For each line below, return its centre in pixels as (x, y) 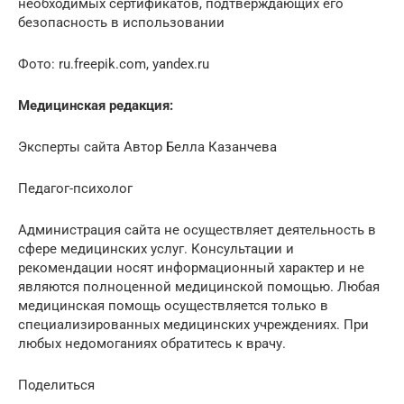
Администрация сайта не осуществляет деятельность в (197, 230)
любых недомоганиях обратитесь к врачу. (152, 344)
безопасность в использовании (121, 23)
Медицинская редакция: (96, 106)
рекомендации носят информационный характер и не (191, 268)
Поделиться (56, 385)
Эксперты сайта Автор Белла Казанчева (147, 147)
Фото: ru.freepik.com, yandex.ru (114, 64)
